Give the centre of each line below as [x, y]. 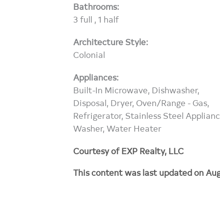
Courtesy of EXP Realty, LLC [129, 150]
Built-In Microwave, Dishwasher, [137, 89]
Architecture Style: [111, 41]
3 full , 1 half [96, 19]
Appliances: [96, 77]
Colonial [89, 54]
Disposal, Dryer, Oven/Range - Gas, [141, 102]
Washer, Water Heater [118, 128]
